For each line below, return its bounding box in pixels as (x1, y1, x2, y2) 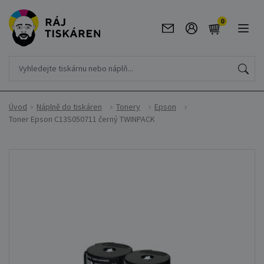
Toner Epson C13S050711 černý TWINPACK (9, 114, 155, 124)
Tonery (116, 101, 140, 112)
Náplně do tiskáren (37, 101, 102, 112)
